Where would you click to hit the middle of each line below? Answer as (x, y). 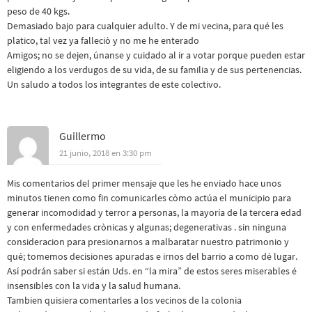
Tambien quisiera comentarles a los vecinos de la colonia (124, 300)
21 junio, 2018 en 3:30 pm (106, 153)
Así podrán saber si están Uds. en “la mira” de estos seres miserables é (152, 271)
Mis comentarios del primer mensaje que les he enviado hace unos (144, 183)
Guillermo (83, 135)
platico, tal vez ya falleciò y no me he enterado (103, 40)
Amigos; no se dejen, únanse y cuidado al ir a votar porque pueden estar (156, 55)
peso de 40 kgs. (38, 11)
